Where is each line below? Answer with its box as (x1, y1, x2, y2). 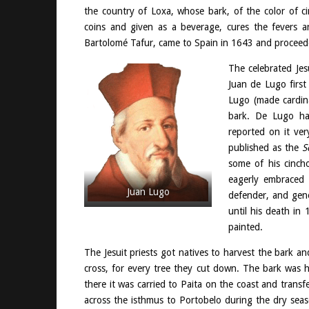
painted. (228, 221, 263, 232)
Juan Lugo (126, 186, 170, 197)
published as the (228, 141, 302, 153)
